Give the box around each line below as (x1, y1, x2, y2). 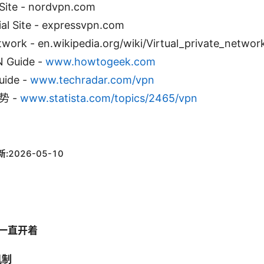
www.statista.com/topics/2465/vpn (20, 92, 197, 105)
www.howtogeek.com (45, 55, 156, 68)
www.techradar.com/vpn (30, 74, 154, 87)
